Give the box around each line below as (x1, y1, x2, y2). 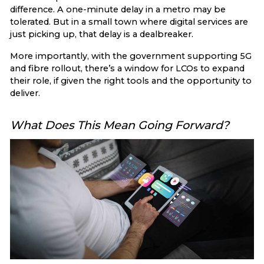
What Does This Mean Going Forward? (10, 117, 229, 132)
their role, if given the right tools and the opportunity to (10, 75, 252, 86)
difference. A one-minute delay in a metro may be (10, 4, 226, 15)
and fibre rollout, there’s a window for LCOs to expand (10, 62, 245, 74)
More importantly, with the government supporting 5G (10, 50, 252, 61)
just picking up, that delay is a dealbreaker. (10, 28, 193, 39)
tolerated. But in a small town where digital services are (10, 16, 248, 27)
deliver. (10, 87, 40, 98)
